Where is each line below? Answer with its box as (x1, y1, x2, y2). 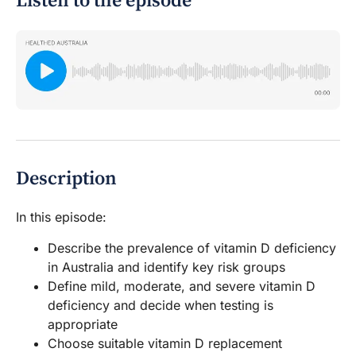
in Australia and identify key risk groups (48, 259, 285, 276)
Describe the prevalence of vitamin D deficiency (48, 240, 336, 257)
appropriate (48, 316, 118, 333)
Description (16, 167, 117, 192)
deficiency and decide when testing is (48, 297, 273, 314)
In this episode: (16, 209, 106, 226)
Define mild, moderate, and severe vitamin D (48, 278, 315, 295)
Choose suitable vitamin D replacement (48, 335, 282, 352)
